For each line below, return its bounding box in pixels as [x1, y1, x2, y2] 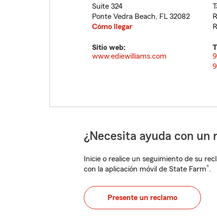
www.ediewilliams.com [92, 52, 167, 60]
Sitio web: [92, 44, 125, 51]
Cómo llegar [92, 23, 132, 31]
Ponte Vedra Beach [92, 13, 155, 20]
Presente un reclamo [108, 194, 177, 201]
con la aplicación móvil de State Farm [84, 165, 206, 173]
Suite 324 [92, 2, 123, 10]
